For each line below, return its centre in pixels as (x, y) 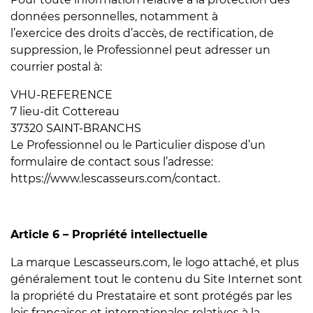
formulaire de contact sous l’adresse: (112, 162)
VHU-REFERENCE (61, 95)
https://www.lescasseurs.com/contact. (115, 179)
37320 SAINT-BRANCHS (76, 128)
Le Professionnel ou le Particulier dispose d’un (138, 145)
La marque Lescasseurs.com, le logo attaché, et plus (155, 262)
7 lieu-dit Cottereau (65, 111)
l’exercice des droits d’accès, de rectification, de (142, 33)
